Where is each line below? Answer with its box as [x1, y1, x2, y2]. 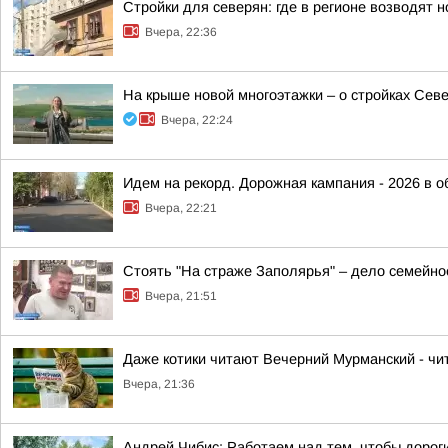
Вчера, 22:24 [161, 113, 233, 127]
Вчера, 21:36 [123, 377, 195, 391]
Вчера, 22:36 [145, 25, 217, 39]
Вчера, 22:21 [145, 201, 217, 215]
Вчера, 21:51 [145, 289, 217, 303]
